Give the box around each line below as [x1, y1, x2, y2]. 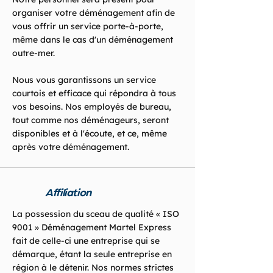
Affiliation [45, 185, 92, 198]
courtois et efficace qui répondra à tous [12, 88, 176, 99]
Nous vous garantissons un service [12, 74, 156, 85]
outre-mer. [12, 48, 55, 58]
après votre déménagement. [12, 141, 129, 152]
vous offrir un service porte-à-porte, [12, 21, 163, 32]
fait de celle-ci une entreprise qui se [12, 235, 160, 246]
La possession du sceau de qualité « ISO [12, 208, 179, 219]
